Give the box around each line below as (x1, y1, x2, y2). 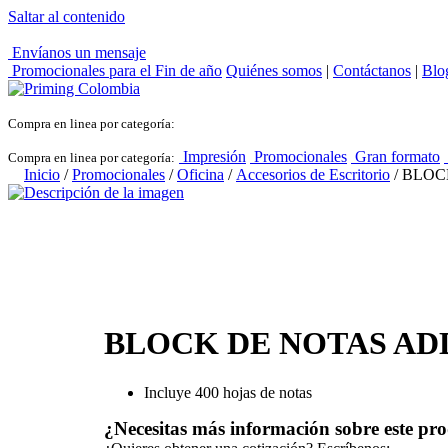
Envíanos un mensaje (8, 44, 146, 61)
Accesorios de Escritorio (236, 166, 390, 183)
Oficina (177, 166, 224, 183)
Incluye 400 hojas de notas (144, 383, 312, 401)
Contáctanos (333, 62, 411, 79)
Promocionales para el (12, 62, 155, 79)
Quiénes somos (226, 62, 322, 79)
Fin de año (155, 62, 222, 79)
